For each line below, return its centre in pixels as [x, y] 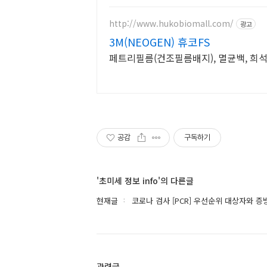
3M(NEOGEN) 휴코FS [159, 41]
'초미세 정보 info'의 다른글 [145, 180]
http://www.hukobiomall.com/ [171, 24]
